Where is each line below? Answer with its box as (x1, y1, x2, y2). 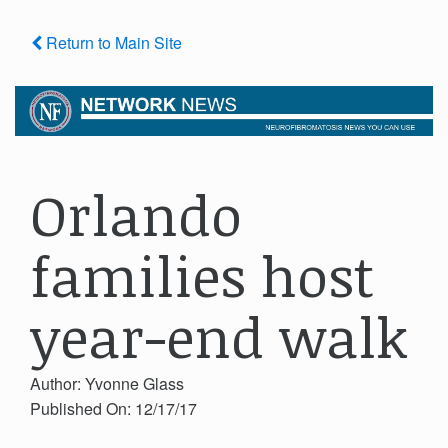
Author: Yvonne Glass (30, 372, 184, 396)
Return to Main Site (42, 30, 182, 54)
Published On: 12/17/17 (30, 397, 197, 421)
